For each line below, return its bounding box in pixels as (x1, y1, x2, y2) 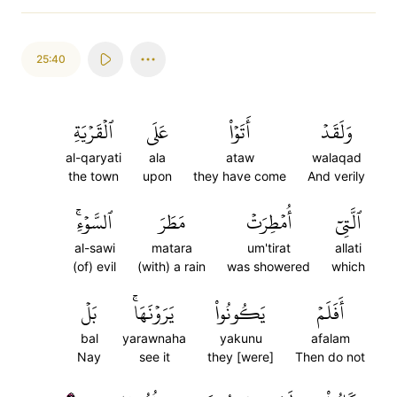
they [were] (207, 349, 274, 364)
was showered (227, 259, 310, 274)
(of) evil (73, 259, 116, 274)
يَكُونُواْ (215, 294, 266, 331)
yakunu (219, 331, 262, 346)
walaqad (311, 150, 362, 165)
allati (335, 240, 362, 255)
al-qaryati (66, 150, 121, 165)
